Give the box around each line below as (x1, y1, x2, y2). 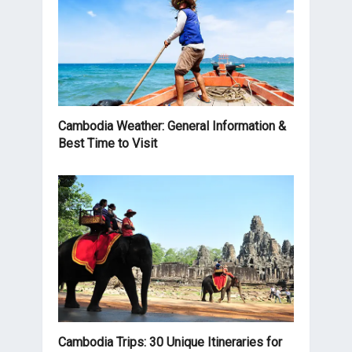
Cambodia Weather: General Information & (58, 118, 286, 134)
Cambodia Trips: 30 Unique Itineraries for (58, 335, 282, 350)
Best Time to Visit (58, 135, 157, 151)
